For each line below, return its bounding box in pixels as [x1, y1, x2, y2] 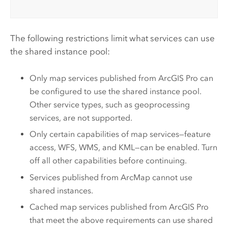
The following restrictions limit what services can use [10, 33, 215, 44]
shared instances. [30, 185, 94, 195]
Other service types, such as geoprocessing [30, 99, 190, 109]
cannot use [150, 172, 193, 182]
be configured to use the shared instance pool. [30, 86, 202, 96]
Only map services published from [30, 73, 159, 83]
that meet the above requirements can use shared [30, 215, 213, 225]
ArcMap [121, 172, 151, 182]
